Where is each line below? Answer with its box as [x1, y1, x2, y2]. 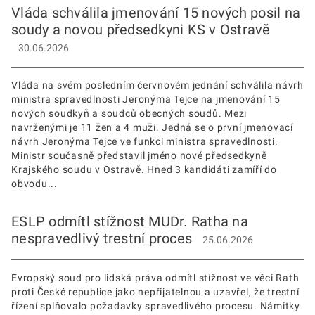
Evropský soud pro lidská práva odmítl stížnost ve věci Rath [11, 271, 300, 283]
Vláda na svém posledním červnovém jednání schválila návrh [11, 79, 304, 91]
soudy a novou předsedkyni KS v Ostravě [11, 21, 271, 39]
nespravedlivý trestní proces [11, 230, 196, 247]
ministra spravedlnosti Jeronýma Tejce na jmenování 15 [11, 94, 281, 105]
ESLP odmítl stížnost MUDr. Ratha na [11, 213, 248, 231]
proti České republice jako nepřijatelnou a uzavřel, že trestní [11, 285, 300, 297]
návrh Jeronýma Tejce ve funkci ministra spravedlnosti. [11, 136, 278, 148]
